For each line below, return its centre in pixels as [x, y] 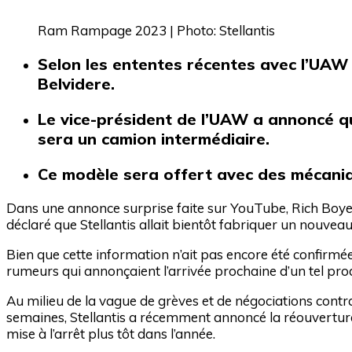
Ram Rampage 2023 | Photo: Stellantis [156, 31]
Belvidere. [76, 84]
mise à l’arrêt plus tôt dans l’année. [111, 333]
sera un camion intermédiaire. [154, 138]
